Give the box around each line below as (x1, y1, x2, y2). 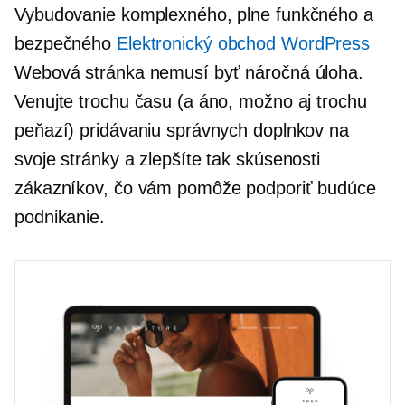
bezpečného (14, 33, 117, 53)
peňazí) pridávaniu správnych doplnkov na (14, 119, 349, 140)
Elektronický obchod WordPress (116, 33, 371, 53)
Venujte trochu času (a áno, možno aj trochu (14, 90, 367, 111)
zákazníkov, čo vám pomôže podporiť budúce (14, 177, 376, 198)
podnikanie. (14, 206, 105, 227)
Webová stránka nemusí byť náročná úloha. (14, 61, 363, 82)
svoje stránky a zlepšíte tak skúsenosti (14, 148, 321, 169)
